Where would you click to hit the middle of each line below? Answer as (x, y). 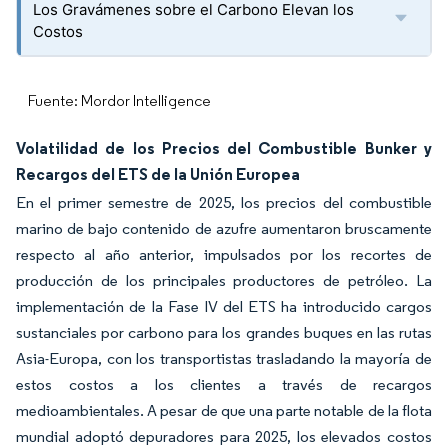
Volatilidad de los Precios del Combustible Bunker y (224, 148)
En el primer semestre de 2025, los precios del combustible (224, 202)
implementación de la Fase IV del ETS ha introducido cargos (224, 306)
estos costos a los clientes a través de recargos (224, 384)
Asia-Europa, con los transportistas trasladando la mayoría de (224, 358)
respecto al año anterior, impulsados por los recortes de (224, 254)
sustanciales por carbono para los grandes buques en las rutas (224, 332)
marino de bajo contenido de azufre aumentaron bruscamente (224, 228)
